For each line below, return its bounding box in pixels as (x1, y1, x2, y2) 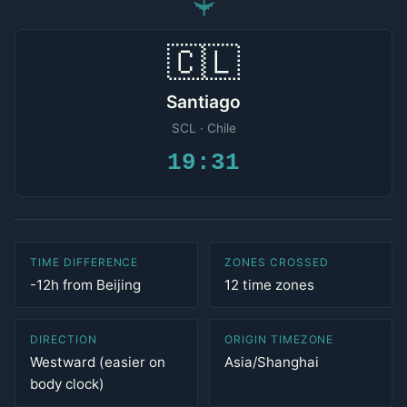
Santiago (166, 91, 241, 113)
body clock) (30, 375, 104, 392)
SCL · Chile (171, 121, 236, 135)
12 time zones (224, 276, 314, 293)
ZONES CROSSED (224, 255, 329, 269)
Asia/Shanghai (224, 353, 319, 371)
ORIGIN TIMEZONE (224, 333, 334, 346)
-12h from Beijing (30, 276, 141, 293)
